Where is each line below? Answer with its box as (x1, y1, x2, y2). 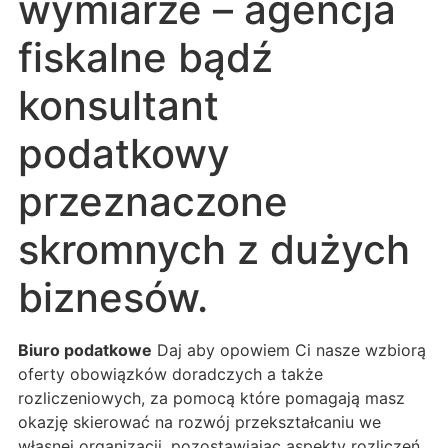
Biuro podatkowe (18, 339, 152, 360)
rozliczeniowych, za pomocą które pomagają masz (18, 387, 405, 408)
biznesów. (18, 272, 208, 322)
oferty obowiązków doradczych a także (18, 363, 323, 384)
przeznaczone (18, 176, 288, 226)
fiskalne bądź (18, 32, 273, 82)
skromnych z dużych (18, 224, 410, 274)
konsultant (18, 80, 219, 130)
